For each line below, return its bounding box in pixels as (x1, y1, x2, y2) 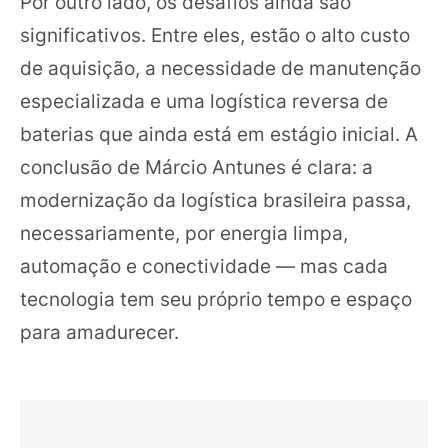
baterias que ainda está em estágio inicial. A (20, 122, 418, 146)
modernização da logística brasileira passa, (20, 188, 411, 212)
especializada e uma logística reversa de (20, 89, 388, 113)
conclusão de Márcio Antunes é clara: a (20, 155, 373, 179)
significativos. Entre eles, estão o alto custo (20, 23, 410, 47)
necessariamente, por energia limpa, (20, 221, 348, 245)
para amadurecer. (20, 320, 179, 344)
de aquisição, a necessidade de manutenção (20, 56, 421, 80)
